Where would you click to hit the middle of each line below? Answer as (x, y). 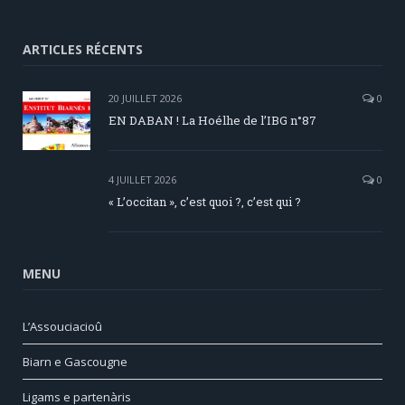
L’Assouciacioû (62, 326)
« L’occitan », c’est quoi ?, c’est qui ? (205, 201)
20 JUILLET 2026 (145, 98)
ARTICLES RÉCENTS (83, 49)
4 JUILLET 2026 (142, 179)
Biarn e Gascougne (75, 361)
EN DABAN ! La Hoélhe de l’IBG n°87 (212, 120)
